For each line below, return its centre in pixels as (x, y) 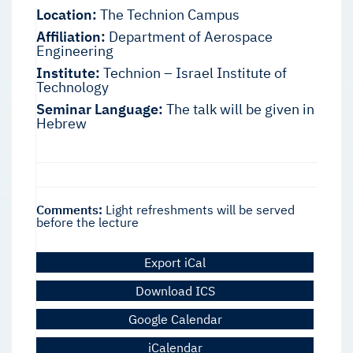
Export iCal (175, 263)
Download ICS (175, 291)
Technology (72, 87)
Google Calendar (175, 320)
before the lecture (87, 223)
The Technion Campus (168, 15)
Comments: (69, 210)
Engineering (75, 51)
